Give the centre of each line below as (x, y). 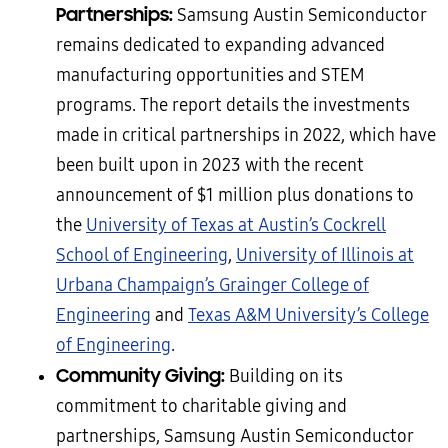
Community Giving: (140, 376)
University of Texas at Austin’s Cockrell (236, 226)
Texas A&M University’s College (308, 316)
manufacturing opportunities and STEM (210, 76)
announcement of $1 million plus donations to (235, 196)
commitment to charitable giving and (201, 407)
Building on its (284, 377)
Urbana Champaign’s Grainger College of (212, 286)
